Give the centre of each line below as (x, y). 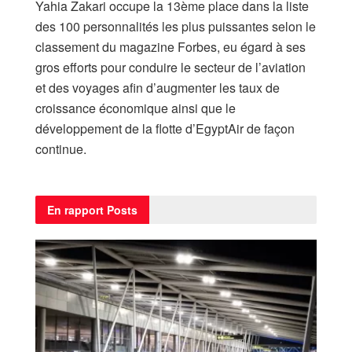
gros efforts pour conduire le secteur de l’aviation (170, 68)
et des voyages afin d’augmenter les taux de (158, 88)
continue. (61, 149)
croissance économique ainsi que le (136, 108)
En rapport (75, 210)
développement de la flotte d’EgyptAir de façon (165, 129)
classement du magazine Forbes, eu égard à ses (170, 47)
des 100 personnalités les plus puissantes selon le (176, 27)
